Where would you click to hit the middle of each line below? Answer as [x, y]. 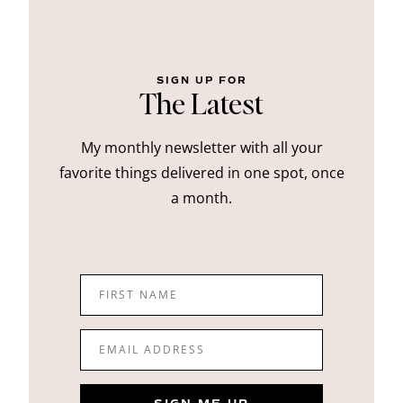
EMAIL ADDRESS [152, 350]
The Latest [201, 103]
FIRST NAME [139, 295]
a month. [201, 198]
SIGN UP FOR [201, 81]
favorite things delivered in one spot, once [201, 173]
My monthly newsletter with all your [201, 148]
